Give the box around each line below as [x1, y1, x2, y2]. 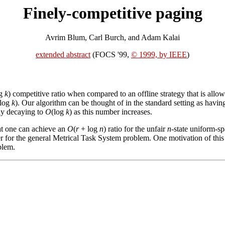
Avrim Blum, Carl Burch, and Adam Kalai [45, 33, 180, 42]
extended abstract [36, 50, 90, 59]
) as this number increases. [69, 107, 152, 116]
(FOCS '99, [90, 50, 131, 59]
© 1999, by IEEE [131, 50, 187, 59]
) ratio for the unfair [103, 124, 167, 133]
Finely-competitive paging [23, 4, 202, 22]
